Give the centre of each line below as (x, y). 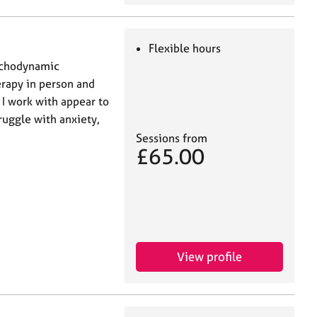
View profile (209, 257)
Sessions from (172, 138)
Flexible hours (185, 48)
